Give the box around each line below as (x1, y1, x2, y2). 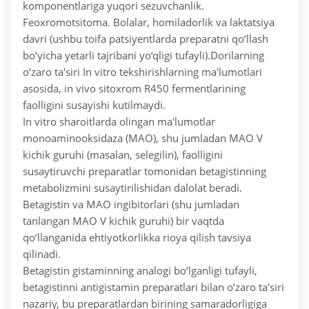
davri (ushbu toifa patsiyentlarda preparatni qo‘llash (23, 32, 268, 46)
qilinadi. (23, 247, 61, 261)
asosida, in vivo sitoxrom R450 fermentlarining (23, 81, 246, 96)
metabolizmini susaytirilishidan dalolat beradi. (23, 181, 242, 195)
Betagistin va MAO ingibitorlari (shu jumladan (23, 197, 239, 212)
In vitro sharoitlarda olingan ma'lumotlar (23, 114, 215, 129)
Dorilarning (210, 48, 264, 63)
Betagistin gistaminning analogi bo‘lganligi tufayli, (23, 263, 257, 278)
